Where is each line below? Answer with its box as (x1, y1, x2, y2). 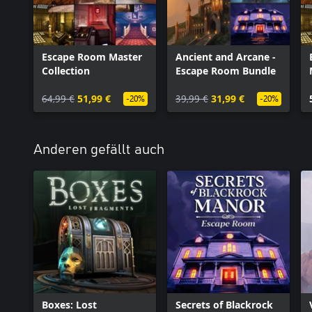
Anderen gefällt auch (33, 143, 164, 157)
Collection (42, 64, 90, 77)
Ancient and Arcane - (175, 50, 276, 63)
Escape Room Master (42, 50, 142, 63)
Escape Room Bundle (175, 64, 276, 77)
